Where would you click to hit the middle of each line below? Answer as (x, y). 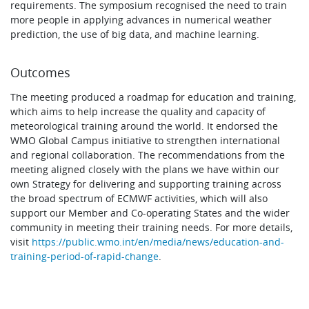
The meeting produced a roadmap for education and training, (153, 97)
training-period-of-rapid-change (85, 256)
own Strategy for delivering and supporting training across (146, 183)
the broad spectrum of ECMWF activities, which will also (139, 198)
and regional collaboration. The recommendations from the (148, 154)
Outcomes (41, 72)
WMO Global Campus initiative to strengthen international (146, 140)
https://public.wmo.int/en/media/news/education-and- (158, 241)
